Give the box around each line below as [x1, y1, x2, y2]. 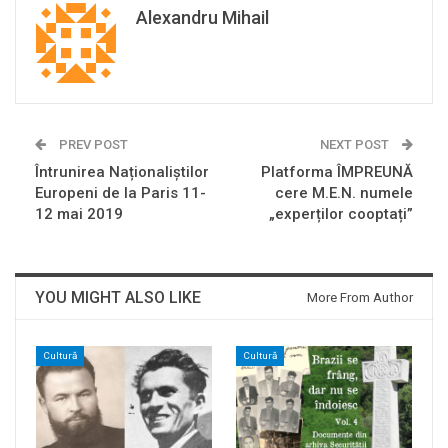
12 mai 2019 [35, 205, 123, 224]
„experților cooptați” [269, 205, 413, 224]
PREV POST [56, 137, 128, 153]
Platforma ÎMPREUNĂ [261, 163, 413, 182]
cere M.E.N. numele [275, 184, 413, 203]
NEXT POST [320, 137, 392, 153]
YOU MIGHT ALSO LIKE [35, 288, 201, 308]
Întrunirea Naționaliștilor [35, 163, 209, 182]
